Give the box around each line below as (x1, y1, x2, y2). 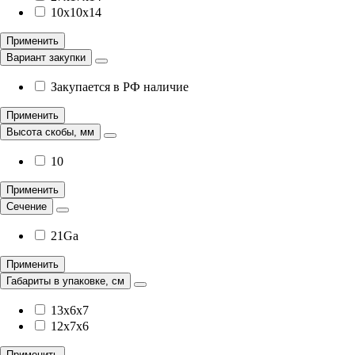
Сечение (6, 200, 47, 213)
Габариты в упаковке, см (6, 275, 124, 288)
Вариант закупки (6, 52, 86, 64)
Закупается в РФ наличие (51, 80, 189, 94)
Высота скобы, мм (6, 126, 94, 139)
